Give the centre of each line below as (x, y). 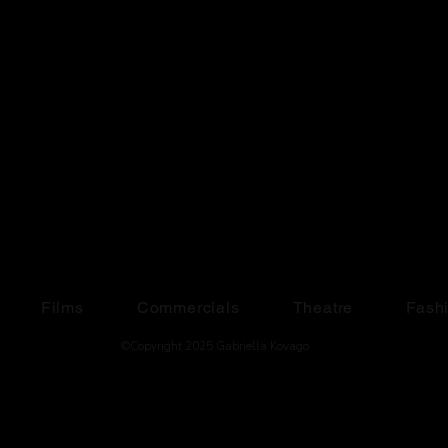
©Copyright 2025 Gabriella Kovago (215, 346)
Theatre (323, 307)
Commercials (188, 307)
